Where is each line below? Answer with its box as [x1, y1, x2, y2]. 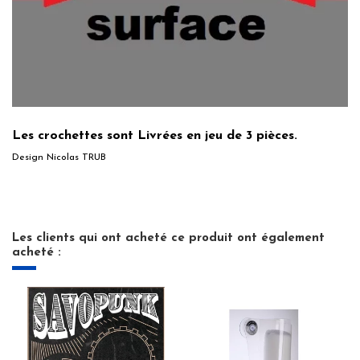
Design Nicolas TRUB [12, 152, 106, 162]
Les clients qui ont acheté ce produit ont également [12, 231, 325, 244]
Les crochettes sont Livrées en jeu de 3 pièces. [12, 129, 297, 143]
